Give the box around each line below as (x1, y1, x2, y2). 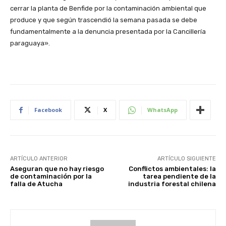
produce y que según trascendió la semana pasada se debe (10, 16, 197, 24)
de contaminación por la (10, 173, 92, 181)
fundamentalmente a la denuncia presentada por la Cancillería (10, 28, 206, 36)
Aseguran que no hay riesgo (10, 165, 104, 173)
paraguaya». (10, 39, 50, 47)
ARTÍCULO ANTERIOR (10, 155, 68, 162)
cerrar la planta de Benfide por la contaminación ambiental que (10, 5, 206, 13)
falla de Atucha (10, 180, 63, 188)
